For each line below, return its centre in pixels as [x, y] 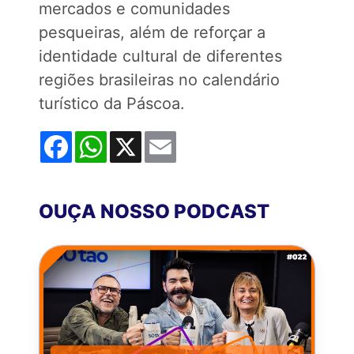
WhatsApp [143, 137]
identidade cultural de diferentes [160, 56]
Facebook [106, 137]
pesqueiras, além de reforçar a [152, 32]
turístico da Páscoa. [112, 104]
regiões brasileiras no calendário [159, 80]
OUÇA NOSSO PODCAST [154, 211]
